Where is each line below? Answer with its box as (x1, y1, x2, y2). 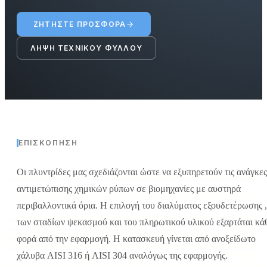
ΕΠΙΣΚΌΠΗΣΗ (18, 138, 78, 147)
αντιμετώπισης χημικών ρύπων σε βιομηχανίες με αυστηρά (17, 183, 241, 194)
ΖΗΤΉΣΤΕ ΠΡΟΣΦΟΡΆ (33, 20, 126, 29)
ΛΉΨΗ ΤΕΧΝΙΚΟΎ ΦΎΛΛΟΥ (30, 44, 142, 53)
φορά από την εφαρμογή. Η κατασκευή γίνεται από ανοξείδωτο (17, 233, 256, 244)
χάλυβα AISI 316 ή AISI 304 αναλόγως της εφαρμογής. (17, 250, 228, 260)
